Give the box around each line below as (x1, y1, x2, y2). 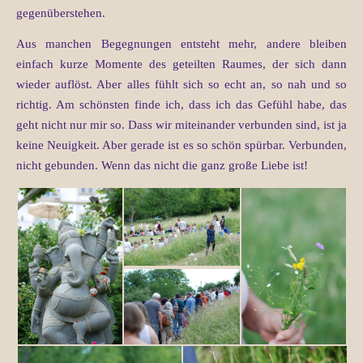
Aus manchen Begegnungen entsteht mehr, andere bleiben (16, 37, 347, 51)
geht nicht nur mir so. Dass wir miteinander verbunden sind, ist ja (16, 118, 347, 132)
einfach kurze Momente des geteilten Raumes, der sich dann (16, 58, 347, 71)
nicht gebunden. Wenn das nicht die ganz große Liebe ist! (16, 159, 308, 173)
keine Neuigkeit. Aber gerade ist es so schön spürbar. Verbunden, (16, 139, 347, 152)
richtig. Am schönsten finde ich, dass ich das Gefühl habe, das (16, 98, 347, 112)
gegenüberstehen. (16, 6, 105, 20)
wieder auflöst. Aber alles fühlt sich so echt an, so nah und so (16, 78, 347, 92)
